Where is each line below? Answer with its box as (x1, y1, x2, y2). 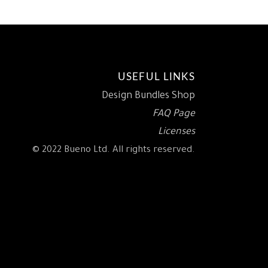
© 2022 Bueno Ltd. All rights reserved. (32, 145, 195, 156)
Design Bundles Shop (101, 90, 195, 102)
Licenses (157, 126, 195, 138)
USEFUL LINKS (117, 71, 195, 82)
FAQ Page (152, 108, 195, 120)
